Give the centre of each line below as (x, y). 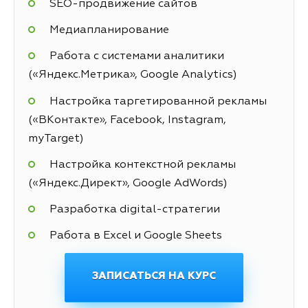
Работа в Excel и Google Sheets (135, 236)
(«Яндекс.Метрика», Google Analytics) (133, 75)
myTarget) (56, 139)
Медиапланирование (109, 31)
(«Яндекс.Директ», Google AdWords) (128, 183)
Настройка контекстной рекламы (142, 165)
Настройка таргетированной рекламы (158, 101)
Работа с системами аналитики (136, 57)
